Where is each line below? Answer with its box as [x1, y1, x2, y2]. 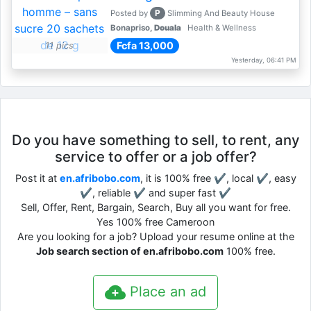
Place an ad [126, 283, 206, 300]
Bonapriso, [110, 23, 154, 33]
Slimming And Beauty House [165, 8, 278, 18]
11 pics [45, 40, 74, 51]
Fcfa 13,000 [116, 40, 174, 51]
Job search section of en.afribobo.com [35, 245, 224, 257]
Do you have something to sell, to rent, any [11, 131, 300, 149]
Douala [153, 23, 181, 33]
